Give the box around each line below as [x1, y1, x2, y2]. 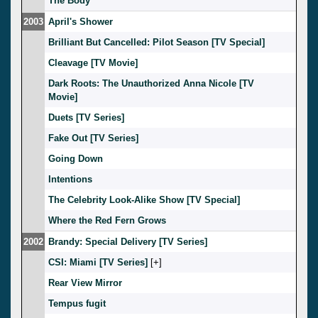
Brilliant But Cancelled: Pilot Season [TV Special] [48, 36, 265, 48]
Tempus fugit [48, 297, 106, 309]
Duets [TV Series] [48, 111, 124, 123]
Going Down [48, 153, 103, 164]
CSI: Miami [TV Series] [48, 256, 148, 268]
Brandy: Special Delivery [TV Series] [48, 236, 207, 247]
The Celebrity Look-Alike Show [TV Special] [48, 194, 240, 205]
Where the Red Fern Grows [48, 214, 166, 226]
